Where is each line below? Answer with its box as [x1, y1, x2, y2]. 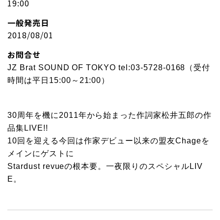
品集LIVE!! [7, 123, 48, 132]
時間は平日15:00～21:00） [7, 76, 110, 84]
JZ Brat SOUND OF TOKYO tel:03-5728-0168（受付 [7, 63, 211, 72]
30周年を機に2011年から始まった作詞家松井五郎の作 [7, 110, 212, 119]
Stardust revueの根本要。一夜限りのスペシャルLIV [7, 162, 203, 170]
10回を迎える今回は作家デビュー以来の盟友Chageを [7, 136, 210, 145]
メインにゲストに [7, 149, 74, 158]
